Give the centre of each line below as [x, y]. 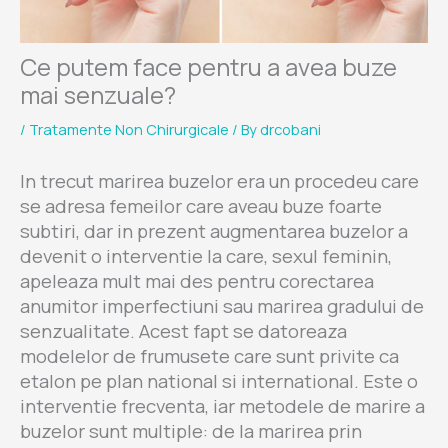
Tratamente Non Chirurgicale [129, 129]
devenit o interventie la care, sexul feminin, [206, 256]
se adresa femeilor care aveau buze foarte [201, 206]
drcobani [290, 129]
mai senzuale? [98, 95]
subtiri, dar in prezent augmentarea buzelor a [214, 231]
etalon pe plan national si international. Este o [219, 381]
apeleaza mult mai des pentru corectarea [197, 281]
